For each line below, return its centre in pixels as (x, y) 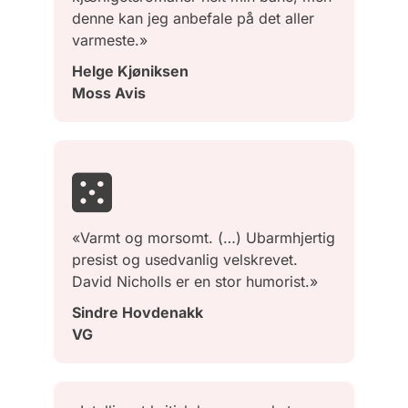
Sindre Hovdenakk (138, 312)
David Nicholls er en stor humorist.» (195, 281)
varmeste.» (110, 40)
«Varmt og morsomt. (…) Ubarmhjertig (204, 237)
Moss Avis (109, 92)
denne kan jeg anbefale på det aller (193, 18)
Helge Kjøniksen (130, 71)
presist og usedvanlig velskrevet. (185, 259)
